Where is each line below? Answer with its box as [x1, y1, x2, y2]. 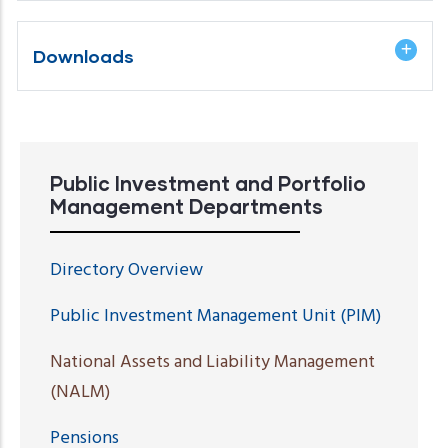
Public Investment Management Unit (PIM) [50, 301, 381, 331]
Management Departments [50, 193, 323, 218]
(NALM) [50, 377, 110, 407]
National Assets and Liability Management [50, 347, 375, 377]
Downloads [33, 44, 134, 67]
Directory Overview [50, 255, 203, 285]
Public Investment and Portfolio [50, 170, 366, 195]
